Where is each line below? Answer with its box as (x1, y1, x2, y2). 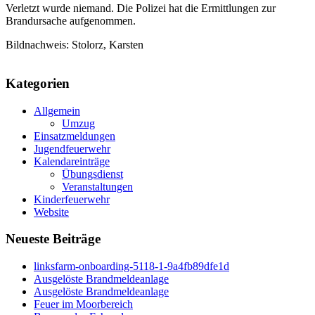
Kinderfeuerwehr (34, 193, 110, 205)
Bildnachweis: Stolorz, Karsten (6, 39, 143, 51)
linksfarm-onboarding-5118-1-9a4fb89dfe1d (34, 260, 229, 273)
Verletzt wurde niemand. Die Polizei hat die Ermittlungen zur (6, 2, 276, 15)
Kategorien (6, 76, 70, 91)
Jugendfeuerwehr (34, 142, 110, 155)
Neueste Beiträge (6, 231, 101, 247)
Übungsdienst (62, 167, 123, 180)
